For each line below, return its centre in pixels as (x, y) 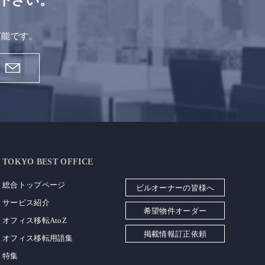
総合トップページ (34, 185)
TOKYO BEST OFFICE (48, 162)
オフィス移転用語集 (38, 238)
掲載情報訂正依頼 (175, 234)
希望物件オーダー (175, 211)
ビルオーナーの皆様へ (175, 188)
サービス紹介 (26, 203)
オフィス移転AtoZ (35, 220)
